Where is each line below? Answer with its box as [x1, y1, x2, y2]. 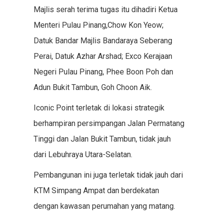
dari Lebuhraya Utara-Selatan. [33, 150, 132, 159]
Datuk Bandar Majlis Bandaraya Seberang [33, 36, 172, 45]
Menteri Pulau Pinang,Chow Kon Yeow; [33, 20, 163, 30]
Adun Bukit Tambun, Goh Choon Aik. [33, 83, 152, 92]
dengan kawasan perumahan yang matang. [33, 201, 175, 211]
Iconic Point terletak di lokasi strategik [33, 103, 164, 112]
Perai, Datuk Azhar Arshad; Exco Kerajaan [33, 52, 172, 61]
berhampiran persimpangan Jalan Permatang [33, 119, 184, 128]
